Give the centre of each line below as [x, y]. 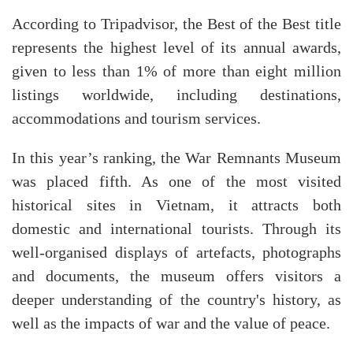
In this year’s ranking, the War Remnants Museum [176, 158]
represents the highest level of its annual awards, [176, 48]
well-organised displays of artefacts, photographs [176, 253]
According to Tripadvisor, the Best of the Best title [176, 24]
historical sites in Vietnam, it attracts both [176, 205]
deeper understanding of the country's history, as [176, 300]
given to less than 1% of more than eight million [176, 71]
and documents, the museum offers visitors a [176, 276]
